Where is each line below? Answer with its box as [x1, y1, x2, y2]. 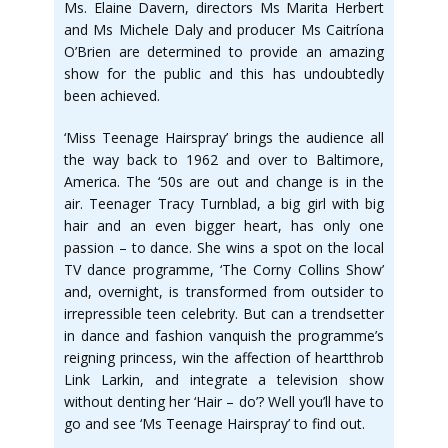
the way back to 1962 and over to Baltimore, [64, 150, 384, 169]
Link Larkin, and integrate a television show [64, 370, 384, 389]
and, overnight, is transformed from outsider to [64, 282, 384, 301]
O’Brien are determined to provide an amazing [64, 42, 384, 61]
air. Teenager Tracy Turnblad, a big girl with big [64, 194, 384, 213]
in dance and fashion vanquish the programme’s [64, 326, 384, 345]
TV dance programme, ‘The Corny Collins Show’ [64, 260, 384, 279]
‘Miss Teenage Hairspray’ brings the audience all [64, 128, 384, 147]
